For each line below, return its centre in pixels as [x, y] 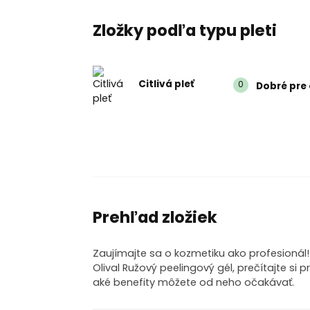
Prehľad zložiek [155, 218]
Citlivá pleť [167, 84]
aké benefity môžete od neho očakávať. [194, 282]
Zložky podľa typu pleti [185, 31]
